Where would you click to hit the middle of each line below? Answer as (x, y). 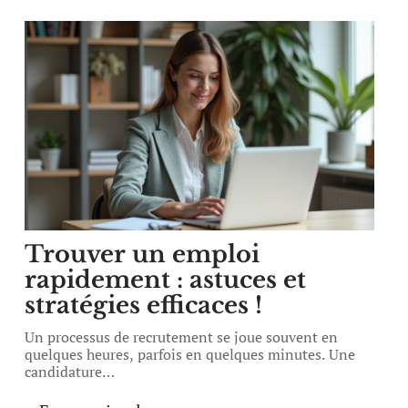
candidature (64, 372)
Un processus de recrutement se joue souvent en (182, 337)
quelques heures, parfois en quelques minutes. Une (190, 354)
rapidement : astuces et (166, 280)
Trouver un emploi (143, 254)
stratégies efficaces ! (144, 305)
